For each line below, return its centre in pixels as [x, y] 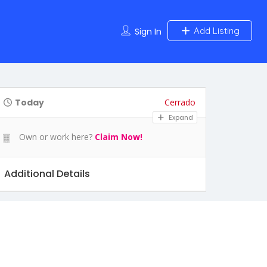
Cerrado [180, 103]
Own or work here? [55, 137]
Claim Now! [119, 137]
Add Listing [215, 31]
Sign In [148, 32]
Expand [180, 118]
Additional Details [47, 174]
